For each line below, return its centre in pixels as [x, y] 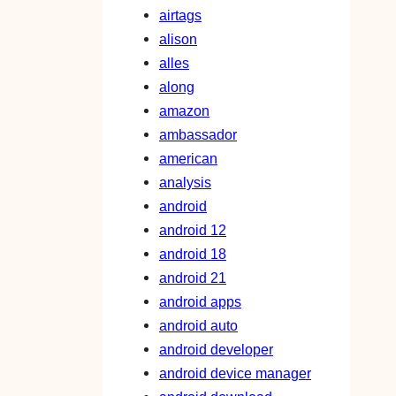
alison [178, 39]
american [188, 159]
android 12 [193, 230]
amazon [184, 111]
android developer [216, 350]
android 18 [193, 254]
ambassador [198, 135]
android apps [200, 302]
